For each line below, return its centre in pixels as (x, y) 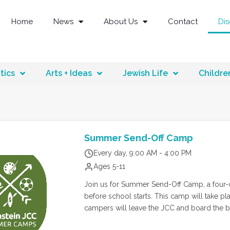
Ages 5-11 (109, 167)
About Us (121, 22)
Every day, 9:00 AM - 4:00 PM (142, 153)
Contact (183, 22)
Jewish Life (145, 73)
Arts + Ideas (69, 73)
